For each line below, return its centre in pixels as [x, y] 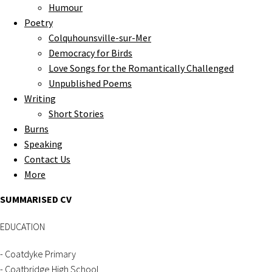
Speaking [43, 144]
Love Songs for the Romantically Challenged [141, 68]
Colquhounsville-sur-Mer [100, 38]
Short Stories [76, 114]
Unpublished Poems [90, 83]
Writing [40, 98]
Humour [66, 7]
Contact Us [47, 159]
